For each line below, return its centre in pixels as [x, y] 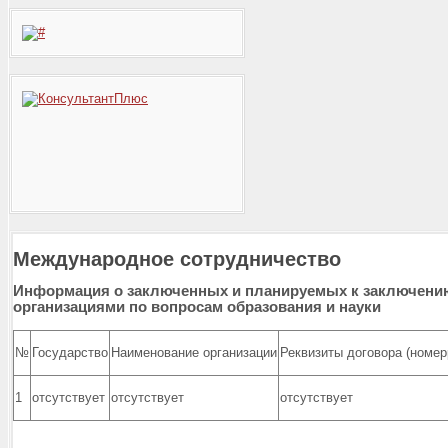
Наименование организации [194, 352]
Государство [70, 352]
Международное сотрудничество [177, 258]
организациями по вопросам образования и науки [197, 306]
